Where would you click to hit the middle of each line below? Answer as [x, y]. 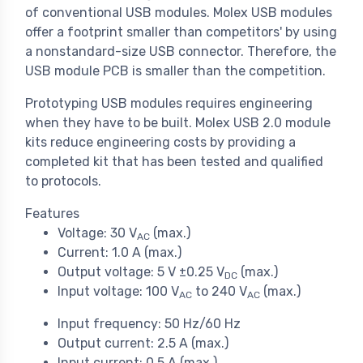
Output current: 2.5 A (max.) [143, 344]
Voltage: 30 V [97, 233]
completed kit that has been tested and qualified [174, 162]
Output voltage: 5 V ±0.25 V [141, 272]
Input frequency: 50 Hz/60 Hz [149, 324]
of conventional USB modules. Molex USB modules [179, 13]
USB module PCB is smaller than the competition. [175, 71]
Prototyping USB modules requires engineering [169, 104]
